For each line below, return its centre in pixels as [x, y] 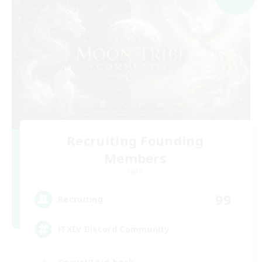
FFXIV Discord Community [114, 229]
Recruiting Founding [135, 140]
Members [135, 158]
